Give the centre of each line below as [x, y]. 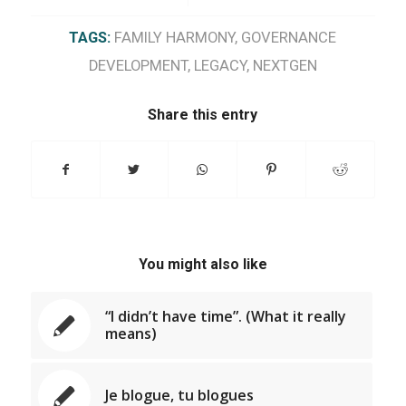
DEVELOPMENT [138, 65]
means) [130, 333]
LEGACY [220, 65]
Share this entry [203, 114]
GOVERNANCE [289, 37]
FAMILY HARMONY [175, 37]
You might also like [203, 264]
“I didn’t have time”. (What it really [225, 316]
